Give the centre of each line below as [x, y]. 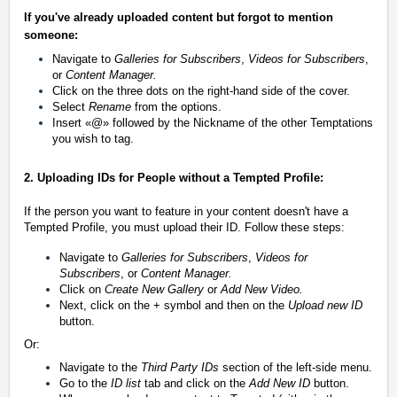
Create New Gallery [154, 289]
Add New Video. [262, 289]
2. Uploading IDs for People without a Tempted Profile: [174, 177]
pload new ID [329, 305]
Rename [110, 106]
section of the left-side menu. [296, 367]
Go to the [85, 383]
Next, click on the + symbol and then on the [174, 305]
